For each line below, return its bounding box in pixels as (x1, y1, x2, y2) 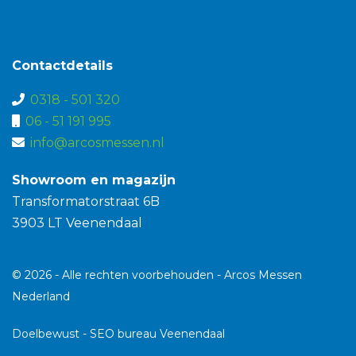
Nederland (12, 289, 70, 304)
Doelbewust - (12, 327, 90, 341)
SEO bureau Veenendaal (90, 327, 225, 341)
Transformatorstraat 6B (12, 194, 160, 209)
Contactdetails (12, 58, 113, 73)
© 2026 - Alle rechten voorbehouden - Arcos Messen (12, 268, 302, 282)
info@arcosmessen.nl (30, 135, 164, 150)
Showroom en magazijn (12, 172, 176, 188)
